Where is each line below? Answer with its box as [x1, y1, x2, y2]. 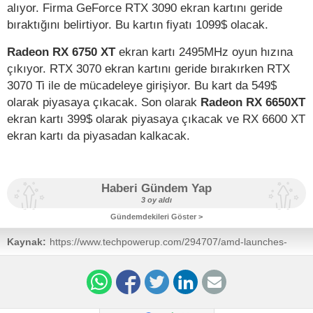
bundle [50, 261, 80, 272]
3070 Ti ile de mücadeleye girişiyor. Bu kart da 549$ [7, 78, 277, 92]
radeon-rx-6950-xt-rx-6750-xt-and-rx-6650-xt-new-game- [50, 248, 302, 260]
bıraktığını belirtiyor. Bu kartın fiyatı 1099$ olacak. [7, 17, 275, 31]
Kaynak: [7, 235, 46, 247]
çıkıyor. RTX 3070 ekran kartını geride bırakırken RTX [7, 61, 290, 75]
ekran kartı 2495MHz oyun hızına [119, 44, 293, 59]
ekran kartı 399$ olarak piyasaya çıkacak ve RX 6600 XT [7, 111, 305, 126]
